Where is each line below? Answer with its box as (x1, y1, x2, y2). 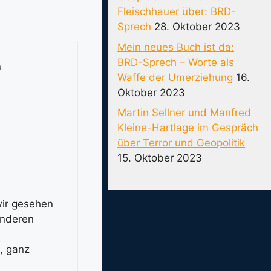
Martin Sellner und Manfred (117, 106, 252, 119)
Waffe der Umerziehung (117, 71, 233, 83)
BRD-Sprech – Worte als (117, 56, 235, 68)
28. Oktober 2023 (154, 21, 241, 33)
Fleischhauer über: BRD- (117, 5, 237, 18)
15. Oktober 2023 (117, 152, 203, 164)
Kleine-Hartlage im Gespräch (117, 122, 259, 134)
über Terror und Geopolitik (117, 137, 246, 149)
